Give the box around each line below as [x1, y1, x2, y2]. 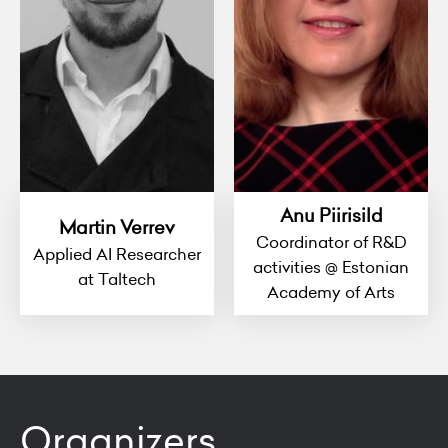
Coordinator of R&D [255, 230, 407, 253]
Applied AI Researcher [33, 243, 201, 266]
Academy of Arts [267, 280, 395, 303]
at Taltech [78, 268, 156, 291]
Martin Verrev [59, 215, 175, 241]
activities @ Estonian [253, 255, 409, 278]
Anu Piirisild [279, 202, 383, 228]
